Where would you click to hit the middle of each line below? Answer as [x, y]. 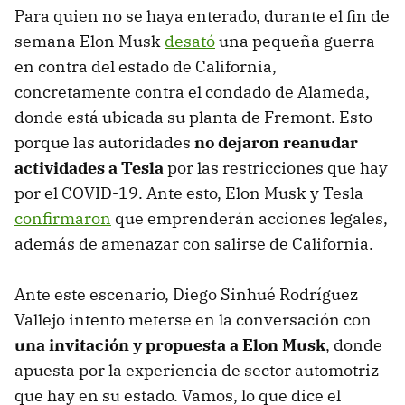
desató [190, 41]
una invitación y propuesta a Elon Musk [170, 344]
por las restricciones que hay [276, 167]
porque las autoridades [104, 142]
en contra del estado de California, [146, 66]
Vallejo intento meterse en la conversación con [193, 319]
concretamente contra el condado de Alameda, [192, 91]
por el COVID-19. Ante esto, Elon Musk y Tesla [189, 193]
